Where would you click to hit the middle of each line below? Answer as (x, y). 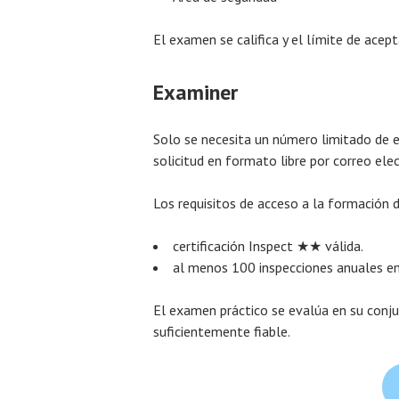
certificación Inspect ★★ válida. (268, 246)
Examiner (195, 93)
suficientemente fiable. (222, 332)
